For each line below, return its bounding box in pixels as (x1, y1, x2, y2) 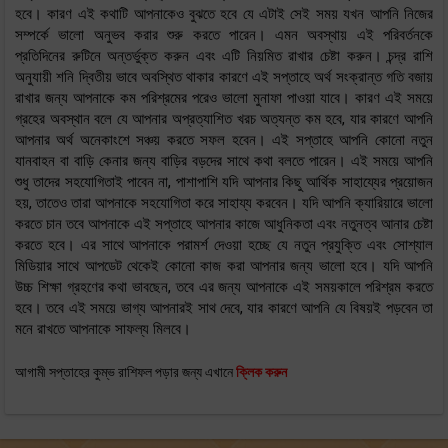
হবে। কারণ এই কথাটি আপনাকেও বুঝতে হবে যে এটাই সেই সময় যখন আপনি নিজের (15, 4, 433, 23)
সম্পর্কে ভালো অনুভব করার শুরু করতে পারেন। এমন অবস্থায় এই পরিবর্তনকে (15, 25, 433, 44)
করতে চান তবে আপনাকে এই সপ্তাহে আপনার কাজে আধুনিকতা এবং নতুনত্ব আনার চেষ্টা (15, 214, 433, 233)
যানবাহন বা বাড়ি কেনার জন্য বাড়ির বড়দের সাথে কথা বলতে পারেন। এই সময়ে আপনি (15, 151, 433, 170)
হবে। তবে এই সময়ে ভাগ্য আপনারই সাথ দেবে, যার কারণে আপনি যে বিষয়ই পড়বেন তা (15, 298, 433, 317)
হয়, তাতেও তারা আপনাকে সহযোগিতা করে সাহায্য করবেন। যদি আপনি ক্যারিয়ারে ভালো (15, 193, 433, 212)
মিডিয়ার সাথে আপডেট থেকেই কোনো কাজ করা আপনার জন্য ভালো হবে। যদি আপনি (15, 256, 433, 275)
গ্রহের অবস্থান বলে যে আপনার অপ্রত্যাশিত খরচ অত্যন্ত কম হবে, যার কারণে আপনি (15, 109, 433, 128)
